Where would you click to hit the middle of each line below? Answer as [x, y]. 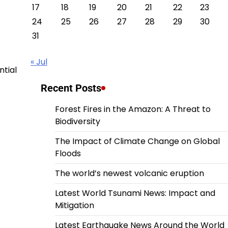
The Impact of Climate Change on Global [137, 141]
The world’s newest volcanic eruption [129, 173]
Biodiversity [77, 121]
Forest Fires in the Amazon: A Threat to [133, 109]
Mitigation [74, 205]
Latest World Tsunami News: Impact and [135, 193]
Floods [68, 153]
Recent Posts [71, 88]
